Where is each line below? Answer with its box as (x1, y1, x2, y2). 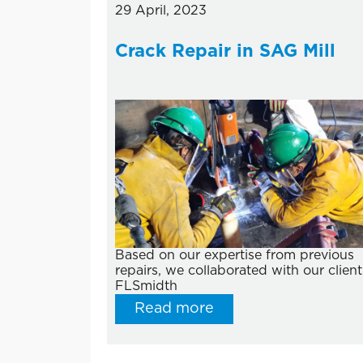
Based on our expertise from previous (115, 249, 354, 263)
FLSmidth (115, 280, 177, 293)
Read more (135, 301, 214, 317)
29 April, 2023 (115, 3, 207, 17)
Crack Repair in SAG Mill (115, 41, 335, 60)
